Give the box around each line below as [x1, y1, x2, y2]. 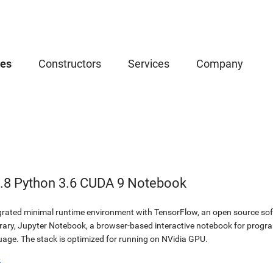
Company [196, 57, 243, 70]
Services [128, 57, 169, 70]
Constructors [38, 57, 101, 70]
